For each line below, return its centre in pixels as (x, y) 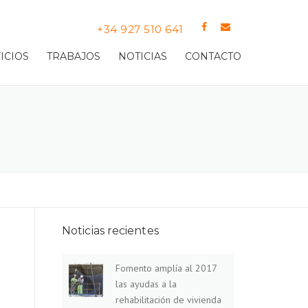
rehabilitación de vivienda (168, 300)
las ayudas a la (146, 284)
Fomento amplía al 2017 (166, 268)
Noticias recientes (110, 231)
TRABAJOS (74, 57)
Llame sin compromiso (51, 30)
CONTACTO (213, 57)
